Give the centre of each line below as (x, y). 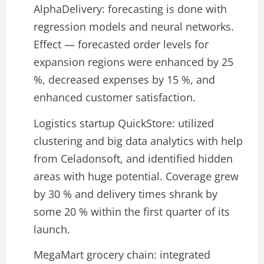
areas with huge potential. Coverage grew (136, 176)
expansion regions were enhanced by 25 (133, 62)
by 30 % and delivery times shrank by (126, 194)
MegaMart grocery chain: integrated (122, 255)
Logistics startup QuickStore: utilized (124, 123)
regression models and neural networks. (134, 27)
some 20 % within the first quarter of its (132, 211)
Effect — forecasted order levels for (121, 44)
